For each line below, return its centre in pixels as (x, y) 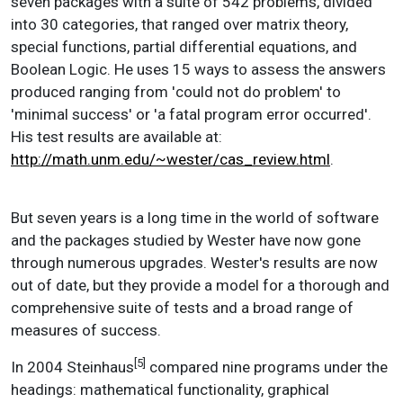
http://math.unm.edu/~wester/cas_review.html (170, 159)
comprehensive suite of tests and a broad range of (182, 307)
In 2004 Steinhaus (72, 367)
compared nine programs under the (267, 367)
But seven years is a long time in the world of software (195, 217)
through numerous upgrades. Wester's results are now (194, 262)
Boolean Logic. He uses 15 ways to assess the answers (198, 69)
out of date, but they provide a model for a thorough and (200, 285)
